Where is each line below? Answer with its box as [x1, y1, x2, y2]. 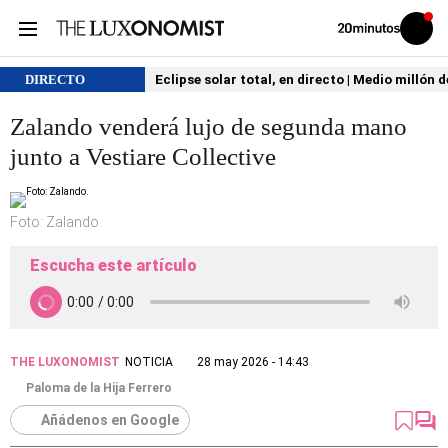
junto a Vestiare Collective [10, 143, 276, 170]
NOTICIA [125, 355, 173, 369]
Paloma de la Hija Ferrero [26, 381, 172, 395]
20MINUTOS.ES [337, 43, 408, 55]
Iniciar [415, 26, 442, 38]
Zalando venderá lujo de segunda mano [10, 113, 407, 140]
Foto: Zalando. [10, 214, 102, 230]
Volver [337, 21, 365, 33]
